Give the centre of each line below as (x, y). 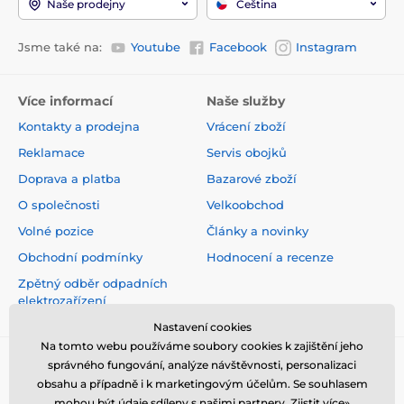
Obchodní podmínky (80, 257)
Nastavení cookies (202, 327)
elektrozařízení (62, 301)
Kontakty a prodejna (79, 127)
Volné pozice (56, 231)
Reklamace (51, 153)
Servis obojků (247, 153)
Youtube (156, 46)
